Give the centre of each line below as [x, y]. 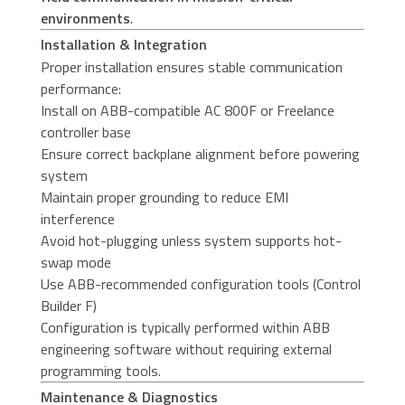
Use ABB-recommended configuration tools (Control [200, 284]
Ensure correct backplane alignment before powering [200, 154]
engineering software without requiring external [186, 349]
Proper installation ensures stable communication [191, 67]
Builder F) [68, 306]
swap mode [75, 263]
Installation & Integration [123, 45]
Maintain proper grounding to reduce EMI [164, 198]
